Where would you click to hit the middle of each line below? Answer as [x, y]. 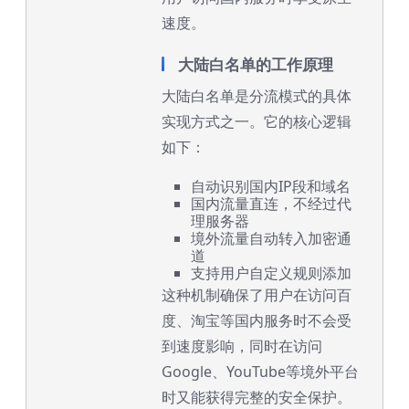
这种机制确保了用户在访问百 [257, 295]
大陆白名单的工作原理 [256, 64]
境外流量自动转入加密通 [271, 238]
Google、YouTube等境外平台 [260, 372]
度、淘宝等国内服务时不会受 [257, 320]
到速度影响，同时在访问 [242, 346]
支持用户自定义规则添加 [271, 273]
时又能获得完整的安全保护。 [257, 397]
